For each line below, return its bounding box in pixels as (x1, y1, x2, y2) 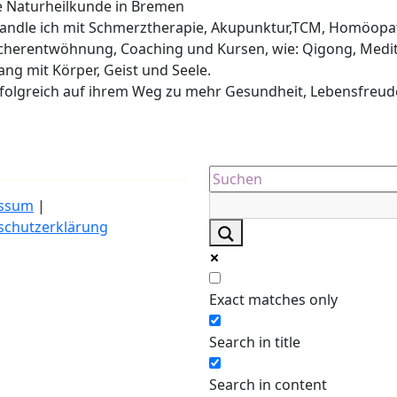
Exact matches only (209, 289, 338, 309)
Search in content (209, 374, 327, 394)
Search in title (209, 331, 300, 352)
